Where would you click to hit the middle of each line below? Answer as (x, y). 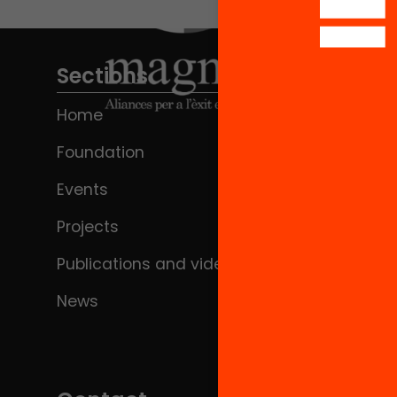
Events (82, 190)
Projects (88, 227)
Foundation (101, 152)
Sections (102, 76)
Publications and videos (149, 264)
